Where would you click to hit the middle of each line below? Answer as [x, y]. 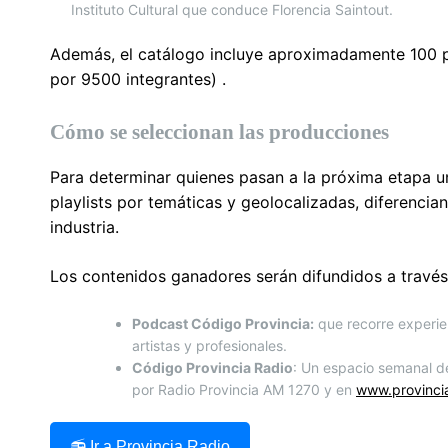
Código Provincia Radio [212, 367]
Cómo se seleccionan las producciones [219, 131]
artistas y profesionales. [209, 345]
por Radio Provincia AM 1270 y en [244, 389]
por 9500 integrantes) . [138, 78]
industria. [84, 226]
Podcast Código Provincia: [223, 323]
